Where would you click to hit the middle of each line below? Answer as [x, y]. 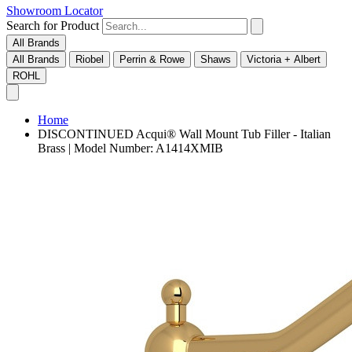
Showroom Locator [55, 11]
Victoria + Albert [284, 60]
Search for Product [53, 26]
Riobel [90, 60]
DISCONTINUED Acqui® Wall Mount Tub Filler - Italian [184, 134]
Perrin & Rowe [152, 60]
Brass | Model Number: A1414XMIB [130, 148]
